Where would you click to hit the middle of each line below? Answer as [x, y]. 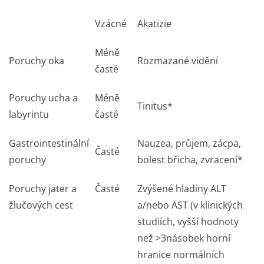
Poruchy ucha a [43, 98]
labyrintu [29, 114]
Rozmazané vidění [178, 61]
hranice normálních [181, 255]
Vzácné [111, 24]
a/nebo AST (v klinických [190, 205]
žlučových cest [41, 205]
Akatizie [154, 24]
